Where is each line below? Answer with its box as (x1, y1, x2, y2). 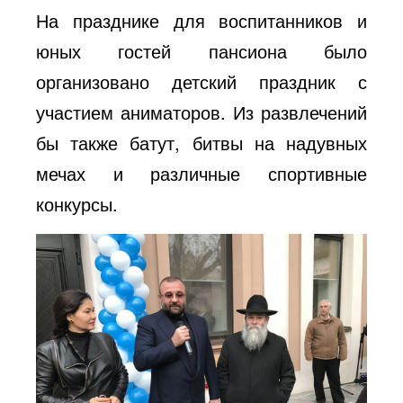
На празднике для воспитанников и (36, 6, 367, 33)
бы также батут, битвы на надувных (36, 129, 367, 156)
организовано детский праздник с (36, 67, 367, 94)
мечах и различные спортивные (36, 159, 367, 186)
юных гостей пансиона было (36, 37, 367, 64)
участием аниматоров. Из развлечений (36, 98, 367, 125)
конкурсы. (36, 190, 119, 217)
